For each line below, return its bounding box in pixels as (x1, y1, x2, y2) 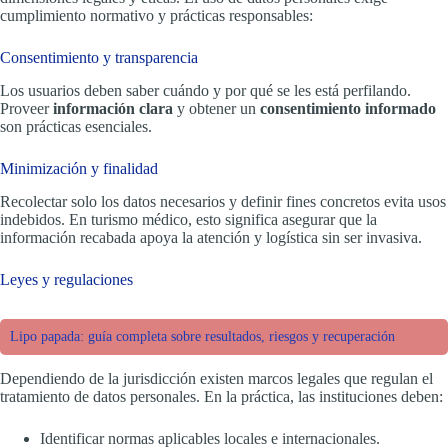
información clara (53, 99, 173, 117)
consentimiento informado (260, 99, 436, 117)
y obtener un (173, 99, 260, 117)
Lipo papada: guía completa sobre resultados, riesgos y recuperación (10, 328, 395, 344)
